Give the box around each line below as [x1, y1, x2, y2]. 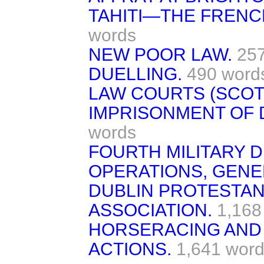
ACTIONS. [88, 239, 171, 259]
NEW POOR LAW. [88, 44, 232, 64]
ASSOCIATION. [88, 200, 212, 220]
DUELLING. [88, 64, 182, 84]
